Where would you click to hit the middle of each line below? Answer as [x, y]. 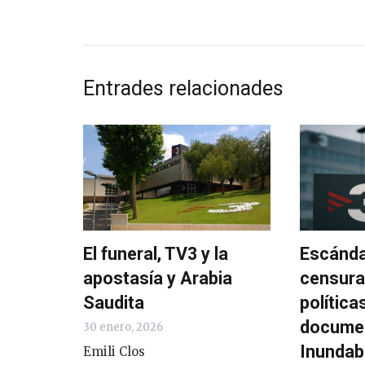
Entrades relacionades [183, 89]
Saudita [114, 303]
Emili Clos [114, 352]
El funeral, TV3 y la [156, 254]
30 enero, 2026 [123, 328]
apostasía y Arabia [158, 279]
